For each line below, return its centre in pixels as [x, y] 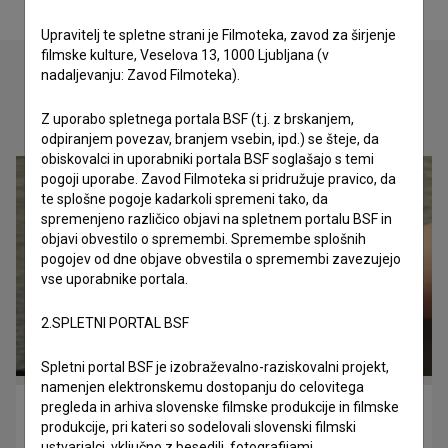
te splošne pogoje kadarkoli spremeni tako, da [184, 199]
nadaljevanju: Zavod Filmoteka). [140, 75]
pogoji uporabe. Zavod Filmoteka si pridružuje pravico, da [218, 179]
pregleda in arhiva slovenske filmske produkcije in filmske [220, 407]
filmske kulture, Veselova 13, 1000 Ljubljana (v [185, 55]
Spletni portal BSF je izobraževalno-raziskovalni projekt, [215, 367]
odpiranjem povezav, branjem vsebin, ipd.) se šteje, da [210, 139]
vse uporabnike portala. [114, 279]
